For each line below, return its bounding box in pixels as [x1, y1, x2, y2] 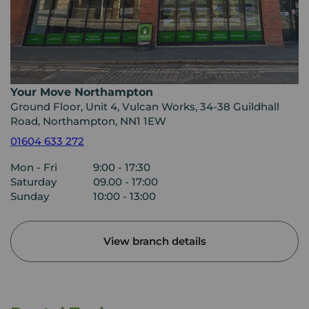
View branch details [103, 234, 206, 248]
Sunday [10, 190, 49, 203]
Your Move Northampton [10, 85, 153, 99]
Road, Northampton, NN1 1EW [10, 114, 166, 128]
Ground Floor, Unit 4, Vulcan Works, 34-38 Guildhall [10, 100, 279, 114]
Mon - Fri [10, 161, 57, 175]
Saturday [10, 175, 57, 189]
